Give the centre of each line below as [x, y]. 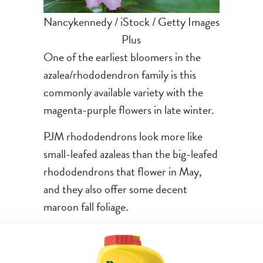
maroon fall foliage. [86, 207]
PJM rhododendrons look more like [123, 136]
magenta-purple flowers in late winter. [129, 110]
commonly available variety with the [123, 92]
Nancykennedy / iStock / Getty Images [131, 22]
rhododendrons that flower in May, [122, 172]
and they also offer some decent [115, 189]
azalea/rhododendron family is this [119, 75]
